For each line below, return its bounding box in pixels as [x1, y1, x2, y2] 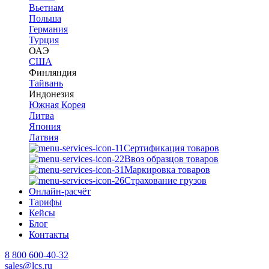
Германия [29, 24, 68, 34]
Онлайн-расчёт [29, 186, 91, 196]
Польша [29, 13, 61, 23]
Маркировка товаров [124, 165, 210, 175]
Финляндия [29, 67, 76, 77]
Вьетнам [29, 2, 64, 13]
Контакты [29, 229, 69, 240]
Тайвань [29, 78, 63, 88]
